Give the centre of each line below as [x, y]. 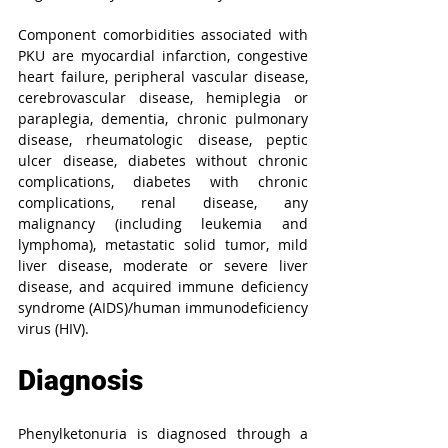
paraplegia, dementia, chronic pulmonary [163, 118]
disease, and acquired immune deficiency [163, 286]
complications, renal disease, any [163, 202]
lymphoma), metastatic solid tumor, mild [163, 244]
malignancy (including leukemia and [163, 223]
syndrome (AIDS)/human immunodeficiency [163, 307]
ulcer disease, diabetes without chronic [163, 160]
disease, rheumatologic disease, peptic [163, 139]
